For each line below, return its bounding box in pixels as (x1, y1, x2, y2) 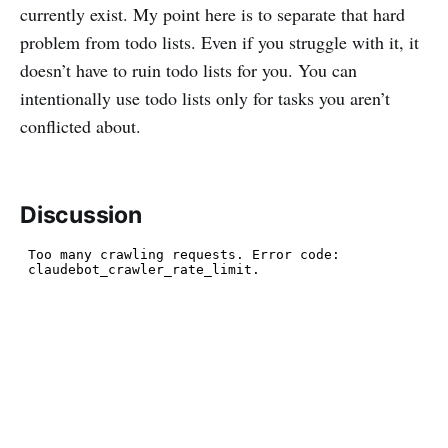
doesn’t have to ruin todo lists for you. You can (20, 58, 357, 83)
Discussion (20, 200, 142, 229)
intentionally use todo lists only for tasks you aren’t (20, 86, 390, 111)
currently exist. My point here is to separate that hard (20, 2, 405, 27)
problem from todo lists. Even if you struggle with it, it (20, 30, 419, 55)
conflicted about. (20, 114, 141, 139)
